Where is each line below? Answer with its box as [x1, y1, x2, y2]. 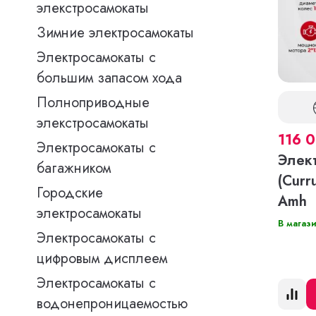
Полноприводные [37, 92, 150, 113]
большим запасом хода [37, 68, 182, 88]
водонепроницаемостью [37, 293, 188, 314]
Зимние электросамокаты [37, 23, 194, 43]
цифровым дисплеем [37, 248, 167, 269]
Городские [37, 183, 103, 203]
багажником [37, 158, 111, 178]
